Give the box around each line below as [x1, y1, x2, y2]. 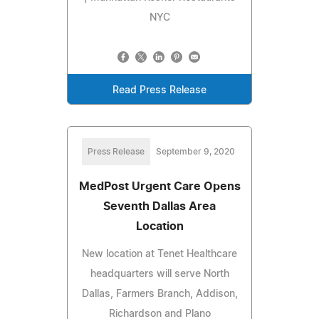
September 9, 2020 [155, 147, 235, 156]
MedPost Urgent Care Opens [78, 180, 241, 192]
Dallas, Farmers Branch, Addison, [81, 288, 238, 299]
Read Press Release [113, 85, 206, 95]
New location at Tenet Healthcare [82, 249, 237, 259]
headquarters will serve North [90, 268, 229, 279]
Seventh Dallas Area [103, 200, 216, 212]
